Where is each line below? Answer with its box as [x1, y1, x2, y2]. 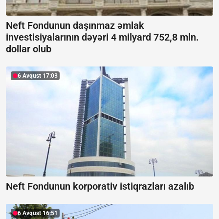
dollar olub [6, 43, 51, 55]
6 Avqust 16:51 [18, 209, 58, 217]
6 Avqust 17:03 [18, 72, 58, 80]
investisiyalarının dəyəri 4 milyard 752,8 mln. [6, 31, 199, 44]
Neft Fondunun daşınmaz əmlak [6, 20, 144, 32]
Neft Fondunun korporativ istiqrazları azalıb [6, 180, 194, 192]
